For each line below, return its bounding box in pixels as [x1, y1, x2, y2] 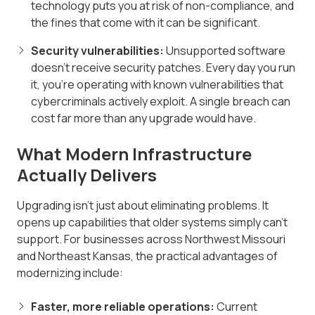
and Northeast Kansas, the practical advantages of [17, 248, 278, 264]
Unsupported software [164, 43, 285, 59]
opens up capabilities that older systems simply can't [17, 214, 288, 231]
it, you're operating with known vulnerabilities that [31, 77, 283, 93]
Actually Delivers [17, 163, 157, 187]
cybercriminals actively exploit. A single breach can [31, 94, 290, 110]
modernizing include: [17, 265, 123, 281]
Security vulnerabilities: [31, 43, 164, 59]
